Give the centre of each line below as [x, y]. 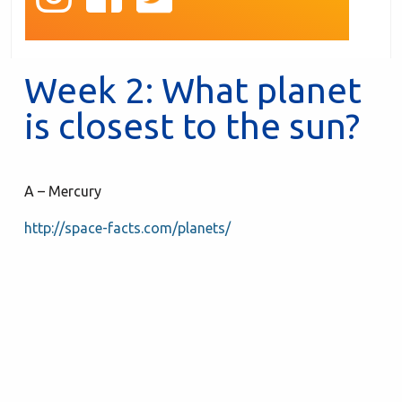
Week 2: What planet [193, 90]
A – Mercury [65, 191]
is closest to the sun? [192, 126]
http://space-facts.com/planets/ [127, 227]
